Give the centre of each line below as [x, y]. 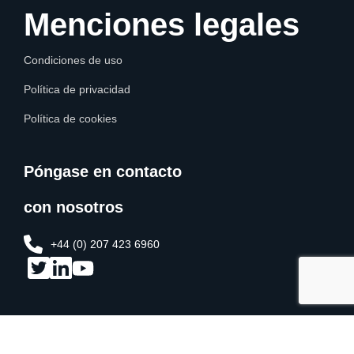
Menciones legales [162, 25]
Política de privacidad [77, 90]
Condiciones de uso [73, 60]
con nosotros [73, 207]
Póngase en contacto [103, 172]
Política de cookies [70, 119]
